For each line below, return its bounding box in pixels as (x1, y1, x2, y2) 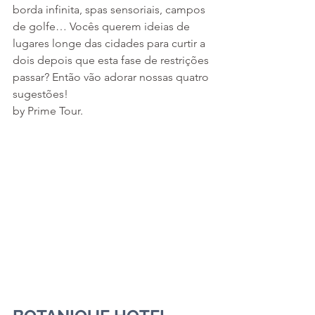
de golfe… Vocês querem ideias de (13, 20, 193, 33)
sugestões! (13, 87, 68, 101)
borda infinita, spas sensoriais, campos (13, 3, 208, 16)
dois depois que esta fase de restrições (13, 53, 212, 67)
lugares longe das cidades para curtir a (13, 37, 208, 50)
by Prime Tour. (13, 104, 83, 117)
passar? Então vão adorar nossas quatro (13, 70, 212, 84)
